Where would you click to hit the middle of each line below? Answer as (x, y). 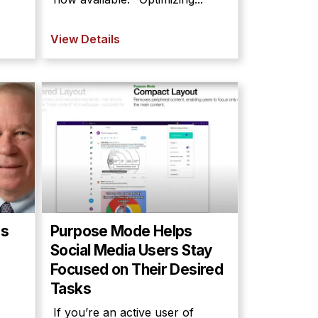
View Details (85, 39)
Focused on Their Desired (137, 269)
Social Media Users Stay (132, 250)
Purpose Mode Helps (121, 231)
